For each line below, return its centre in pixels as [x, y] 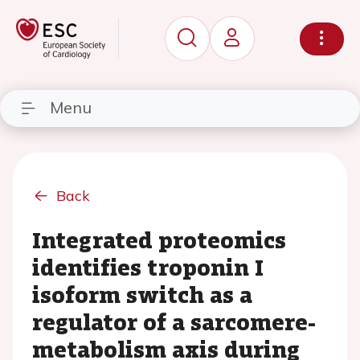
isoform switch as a [142, 294]
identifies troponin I [148, 267]
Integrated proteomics [159, 239]
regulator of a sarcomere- [174, 321]
